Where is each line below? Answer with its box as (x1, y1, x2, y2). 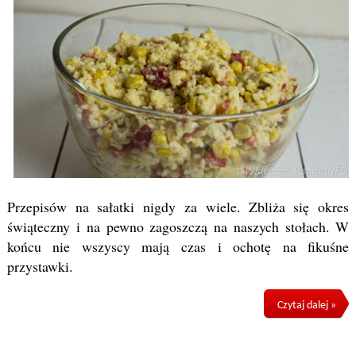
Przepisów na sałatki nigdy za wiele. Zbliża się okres (6, 196, 350, 216)
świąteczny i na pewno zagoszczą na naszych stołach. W (6, 216, 350, 236)
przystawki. (6, 256, 72, 276)
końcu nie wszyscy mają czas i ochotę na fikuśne (6, 236, 350, 256)
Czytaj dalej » (277, 299, 336, 311)
